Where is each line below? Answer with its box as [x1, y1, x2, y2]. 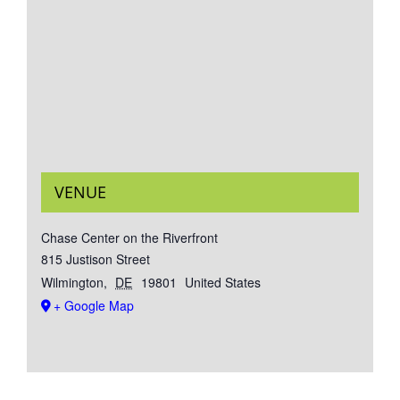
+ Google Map [53, 296, 134, 315]
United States [185, 273, 262, 292]
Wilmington [40, 273, 104, 292]
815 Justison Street [40, 250, 150, 269]
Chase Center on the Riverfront [40, 229, 218, 247]
